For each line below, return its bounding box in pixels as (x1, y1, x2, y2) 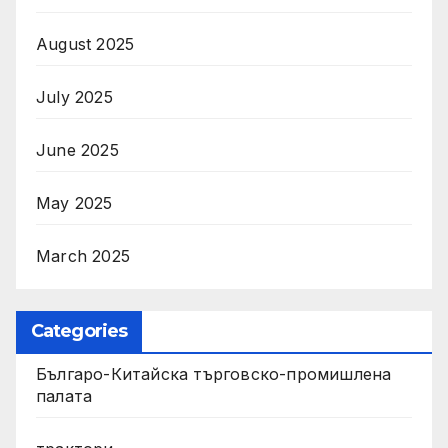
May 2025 (36, 192, 113, 213)
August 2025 (36, 33, 135, 54)
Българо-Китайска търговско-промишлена (36, 364, 392, 385)
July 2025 (36, 86, 113, 107)
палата (36, 386, 93, 407)
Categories (31, 320, 127, 343)
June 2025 (36, 139, 119, 160)
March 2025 (36, 245, 130, 266)
